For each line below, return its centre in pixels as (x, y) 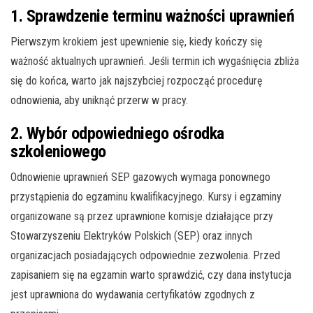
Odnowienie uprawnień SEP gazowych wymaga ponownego (140, 177)
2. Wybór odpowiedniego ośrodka (117, 133)
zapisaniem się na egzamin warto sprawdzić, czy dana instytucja (151, 275)
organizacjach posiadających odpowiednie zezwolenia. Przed (145, 255)
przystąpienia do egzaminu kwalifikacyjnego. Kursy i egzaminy (146, 196)
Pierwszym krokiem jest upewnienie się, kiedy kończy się (137, 41)
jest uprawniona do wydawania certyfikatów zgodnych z (133, 294)
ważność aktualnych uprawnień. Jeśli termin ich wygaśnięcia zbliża (155, 61)
